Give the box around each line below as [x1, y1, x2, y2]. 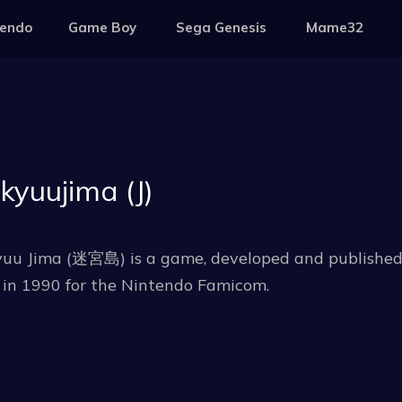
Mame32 [306, 19, 363, 36]
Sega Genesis [176, 19, 267, 36]
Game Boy [68, 19, 136, 36]
